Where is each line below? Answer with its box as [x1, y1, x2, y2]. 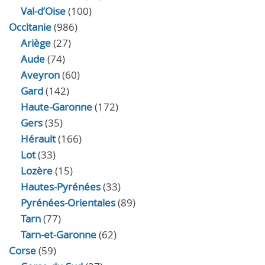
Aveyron [21, 68, 60, 82]
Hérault [21, 132, 56, 146]
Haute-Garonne [21, 100, 92, 114]
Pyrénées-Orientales [21, 196, 115, 209]
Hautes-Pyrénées [21, 180, 101, 193]
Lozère [21, 164, 53, 177]
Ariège [21, 36, 51, 50]
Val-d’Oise [21, 4, 66, 18]
